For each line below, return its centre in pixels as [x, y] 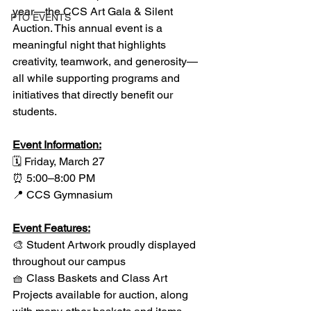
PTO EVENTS [41, 17]
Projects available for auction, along [102, 295]
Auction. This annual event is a [89, 28]
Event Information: [57, 145]
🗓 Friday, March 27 [59, 161]
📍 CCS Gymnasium [62, 195]
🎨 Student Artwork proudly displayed [106, 245]
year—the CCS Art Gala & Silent [94, 11]
